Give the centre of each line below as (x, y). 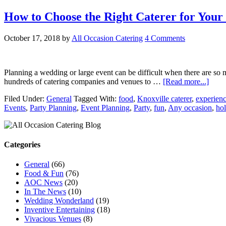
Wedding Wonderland (59, 201)
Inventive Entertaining (60, 210)
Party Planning (53, 107)
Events (15, 107)
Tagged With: (96, 98)
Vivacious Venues (53, 219)
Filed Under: (25, 98)
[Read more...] (186, 81)
